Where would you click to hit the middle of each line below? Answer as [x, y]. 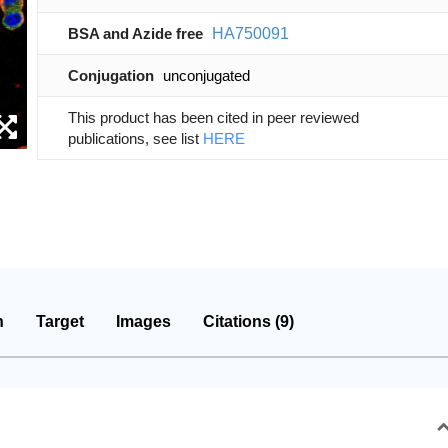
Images [143, 321]
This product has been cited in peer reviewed [213, 117]
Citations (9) [248, 321]
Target [60, 321]
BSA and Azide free [135, 33]
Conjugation [112, 75]
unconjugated [206, 75]
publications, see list [135, 138]
